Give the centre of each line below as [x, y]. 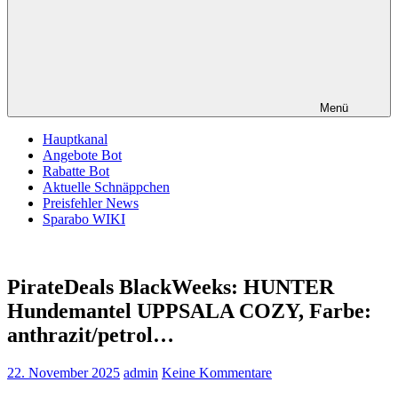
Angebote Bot [82, 155]
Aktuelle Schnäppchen [106, 187]
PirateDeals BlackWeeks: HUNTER [171, 287]
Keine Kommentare [217, 372]
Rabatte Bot [76, 171]
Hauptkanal [75, 139]
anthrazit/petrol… [91, 334]
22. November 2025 [64, 372]
